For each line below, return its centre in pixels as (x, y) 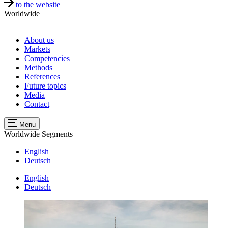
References (42, 76)
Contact (37, 104)
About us (39, 40)
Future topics (45, 85)
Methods (38, 67)
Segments (57, 134)
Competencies (47, 58)
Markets (37, 49)
